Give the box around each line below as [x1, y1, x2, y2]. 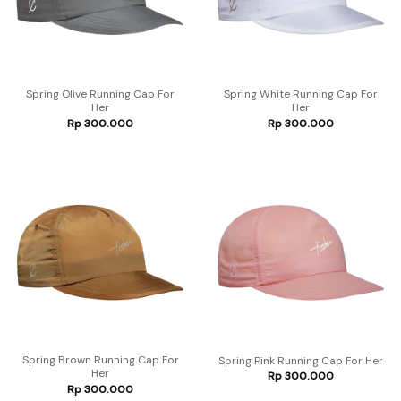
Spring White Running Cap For [224, 87, 378, 102]
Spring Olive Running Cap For [26, 87, 175, 102]
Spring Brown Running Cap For [21, 353, 179, 368]
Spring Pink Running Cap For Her [218, 354, 383, 369]
